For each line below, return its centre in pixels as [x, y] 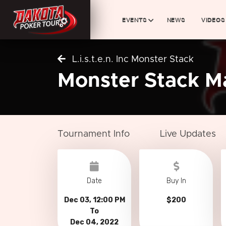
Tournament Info [94, 134]
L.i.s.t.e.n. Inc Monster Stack [132, 60]
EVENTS [134, 20]
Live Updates [188, 134]
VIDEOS [213, 20]
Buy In [176, 181]
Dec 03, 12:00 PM [94, 200]
